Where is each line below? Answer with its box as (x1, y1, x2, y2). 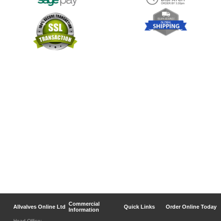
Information (69, 207, 99, 213)
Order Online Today (166, 204, 217, 210)
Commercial (69, 201, 100, 207)
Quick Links (124, 204, 155, 210)
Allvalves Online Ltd (13, 204, 66, 210)
